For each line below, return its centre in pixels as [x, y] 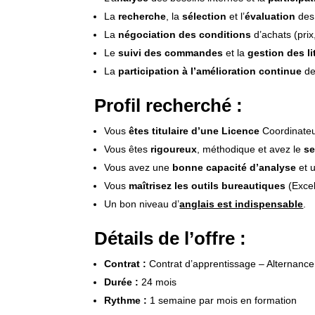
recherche [142, 16]
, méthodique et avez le [251, 149]
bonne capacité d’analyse [234, 167]
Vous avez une [139, 167]
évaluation [270, 16]
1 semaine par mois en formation [222, 300]
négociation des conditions [185, 34]
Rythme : [126, 300]
